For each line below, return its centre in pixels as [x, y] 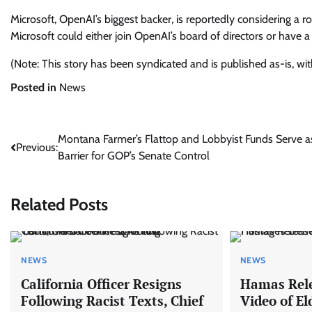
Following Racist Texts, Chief [112, 300]
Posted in [35, 87]
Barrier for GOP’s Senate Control [134, 156]
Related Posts [59, 204]
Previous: [37, 147]
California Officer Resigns [101, 283]
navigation [47, 167]
